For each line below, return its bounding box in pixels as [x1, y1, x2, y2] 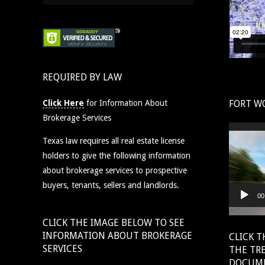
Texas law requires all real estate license [43, 135, 185, 146]
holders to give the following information [43, 150, 190, 160]
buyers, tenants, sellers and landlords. [43, 180, 179, 190]
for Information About [84, 98, 167, 108]
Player [228, 138, 251, 148]
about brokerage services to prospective [43, 165, 187, 175]
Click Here [43, 98, 84, 108]
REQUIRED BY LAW [43, 71, 122, 83]
